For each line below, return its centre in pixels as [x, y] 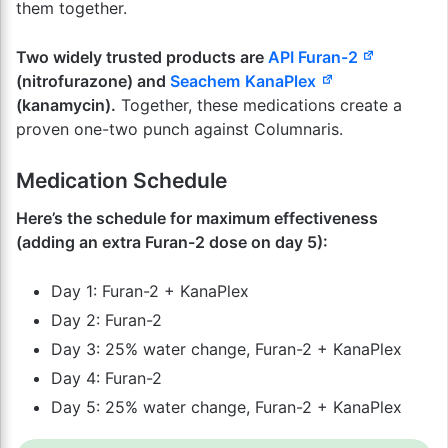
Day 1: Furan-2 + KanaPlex [150, 290]
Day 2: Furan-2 [106, 319]
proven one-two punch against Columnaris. [179, 129]
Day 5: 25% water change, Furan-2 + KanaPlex [226, 406]
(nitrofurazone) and [93, 81]
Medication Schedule [121, 180]
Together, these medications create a [259, 105]
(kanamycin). [66, 105]
